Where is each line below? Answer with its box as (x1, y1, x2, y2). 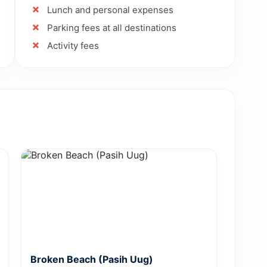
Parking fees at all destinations (46, 21, 176, 33)
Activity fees (46, 39, 99, 51)
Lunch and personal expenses (46, 4, 173, 15)
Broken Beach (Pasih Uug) (30, 253, 153, 265)
